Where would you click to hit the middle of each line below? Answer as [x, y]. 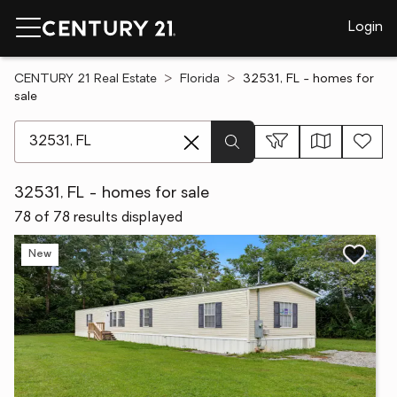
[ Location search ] [72, 129]
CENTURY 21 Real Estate [86, 79]
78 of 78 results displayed [98, 218]
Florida [200, 79]
